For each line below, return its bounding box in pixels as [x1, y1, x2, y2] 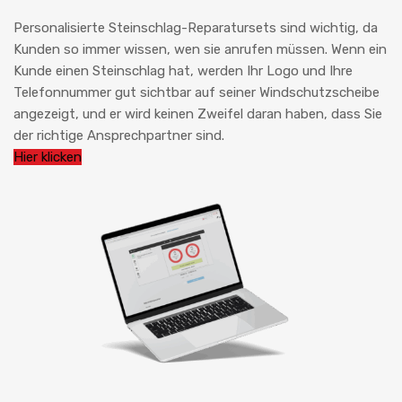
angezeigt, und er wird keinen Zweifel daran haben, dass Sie [13, 106, 382, 123]
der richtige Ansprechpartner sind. [13, 127, 224, 144]
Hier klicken [13, 149, 82, 166]
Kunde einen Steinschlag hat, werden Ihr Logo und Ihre [13, 63, 353, 80]
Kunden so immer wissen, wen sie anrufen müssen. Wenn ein [13, 41, 387, 58]
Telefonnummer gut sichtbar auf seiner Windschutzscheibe [13, 84, 380, 101]
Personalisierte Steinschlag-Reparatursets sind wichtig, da [13, 20, 378, 37]
